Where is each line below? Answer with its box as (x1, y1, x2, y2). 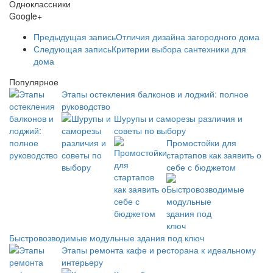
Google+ (9, 9, 42, 22)
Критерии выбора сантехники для (112, 42, 246, 55)
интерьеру (62, 255, 103, 268)
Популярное (9, 75, 58, 88)
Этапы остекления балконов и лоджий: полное (62, 87, 249, 100)
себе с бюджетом (166, 160, 236, 173)
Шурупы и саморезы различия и (114, 112, 243, 124)
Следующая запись (34, 42, 112, 55)
